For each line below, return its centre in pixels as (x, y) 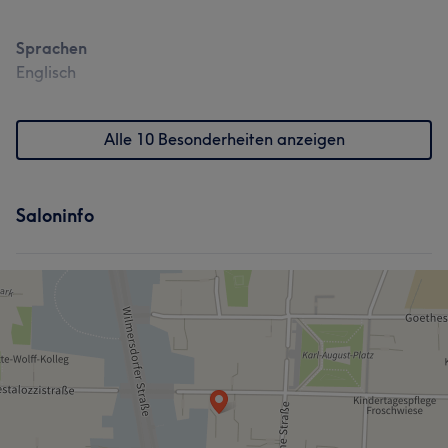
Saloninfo (55, 215)
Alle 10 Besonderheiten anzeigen (224, 139)
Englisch (46, 72)
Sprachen (51, 48)
